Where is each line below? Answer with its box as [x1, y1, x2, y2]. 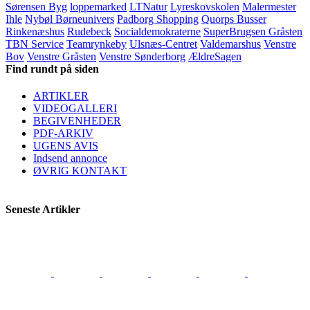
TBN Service [6, 38, 64, 50]
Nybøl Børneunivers [25, 13, 114, 25]
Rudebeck [67, 26, 111, 37]
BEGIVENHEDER [33, 115, 121, 127]
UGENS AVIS [33, 140, 98, 152]
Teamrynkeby [66, 38, 127, 50]
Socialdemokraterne [114, 26, 201, 37]
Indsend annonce [33, 152, 107, 165]
